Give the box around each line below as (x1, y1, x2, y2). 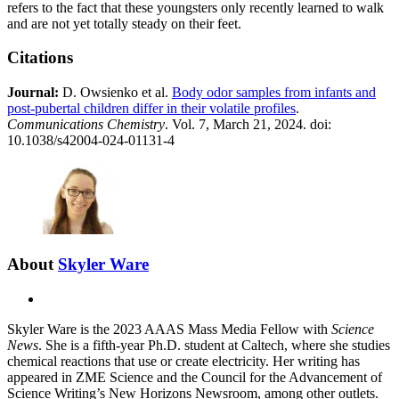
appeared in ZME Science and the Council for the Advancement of (7, 369, 382, 385)
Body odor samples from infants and (172, 85, 376, 101)
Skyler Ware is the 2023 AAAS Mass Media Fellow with (7, 321, 331, 337)
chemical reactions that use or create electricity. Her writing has (7, 353, 360, 369)
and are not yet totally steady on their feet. (7, 15, 241, 31)
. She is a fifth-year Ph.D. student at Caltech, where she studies (38, 337, 390, 353)
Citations (7, 48, 73, 68)
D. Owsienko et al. (62, 85, 172, 101)
